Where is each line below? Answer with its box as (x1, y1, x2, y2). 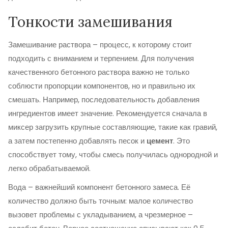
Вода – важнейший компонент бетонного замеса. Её (8, 182, 190, 192)
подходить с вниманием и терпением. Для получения (8, 53, 194, 64)
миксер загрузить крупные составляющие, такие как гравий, (8, 122, 217, 132)
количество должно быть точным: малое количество (8, 195, 193, 206)
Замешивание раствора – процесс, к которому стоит (8, 39, 192, 50)
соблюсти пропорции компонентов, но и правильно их (8, 80, 195, 91)
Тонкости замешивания (8, 13, 173, 31)
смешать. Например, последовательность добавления (8, 94, 199, 105)
